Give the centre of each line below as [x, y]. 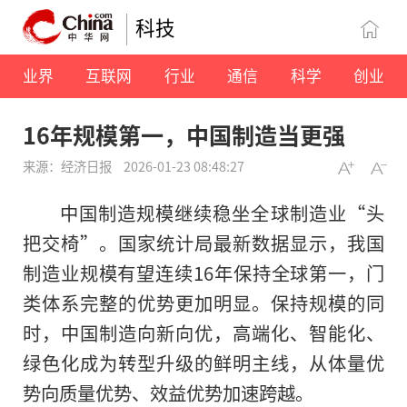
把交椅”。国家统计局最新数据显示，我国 [203, 243]
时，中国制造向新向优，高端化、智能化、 [203, 333]
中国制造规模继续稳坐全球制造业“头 [222, 213]
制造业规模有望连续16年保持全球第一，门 [203, 273]
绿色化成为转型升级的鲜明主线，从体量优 [203, 363]
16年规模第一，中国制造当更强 [184, 135]
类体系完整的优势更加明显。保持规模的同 [203, 303]
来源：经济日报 [69, 166]
